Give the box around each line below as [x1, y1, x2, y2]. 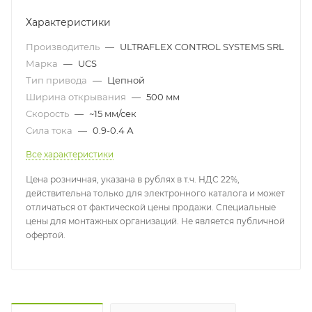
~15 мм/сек [89, 108, 136, 120]
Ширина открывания [26, 91, 128, 103]
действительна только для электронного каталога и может [26, 188, 285, 199]
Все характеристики [26, 149, 114, 160]
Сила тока [26, 125, 75, 136]
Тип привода [26, 75, 89, 86]
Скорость [26, 108, 71, 120]
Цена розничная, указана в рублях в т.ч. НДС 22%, [26, 174, 240, 185]
